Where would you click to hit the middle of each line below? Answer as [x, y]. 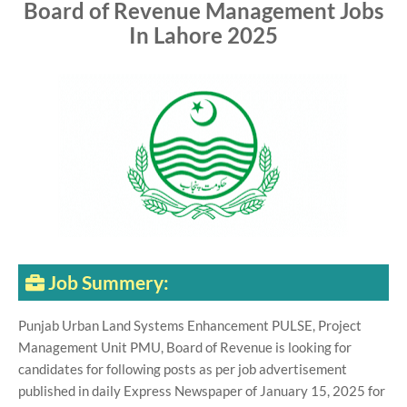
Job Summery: [109, 282]
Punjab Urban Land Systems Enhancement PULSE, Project [190, 325]
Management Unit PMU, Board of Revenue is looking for [185, 347]
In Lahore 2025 [203, 35]
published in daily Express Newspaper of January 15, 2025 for [202, 391]
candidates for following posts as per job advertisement [183, 369]
